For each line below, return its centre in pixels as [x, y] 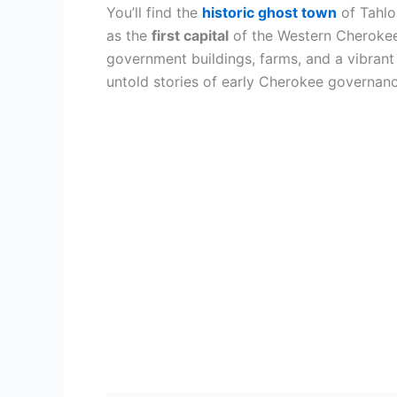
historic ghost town [269, 12]
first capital [190, 35]
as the [129, 35]
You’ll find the [154, 12]
